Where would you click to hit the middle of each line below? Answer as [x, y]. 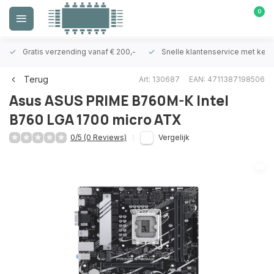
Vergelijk [174, 137]
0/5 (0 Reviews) [98, 137]
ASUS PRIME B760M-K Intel [137, 101]
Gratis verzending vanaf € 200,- [79, 52]
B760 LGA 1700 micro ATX [95, 120]
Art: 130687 [159, 79]
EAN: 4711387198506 [227, 79]
